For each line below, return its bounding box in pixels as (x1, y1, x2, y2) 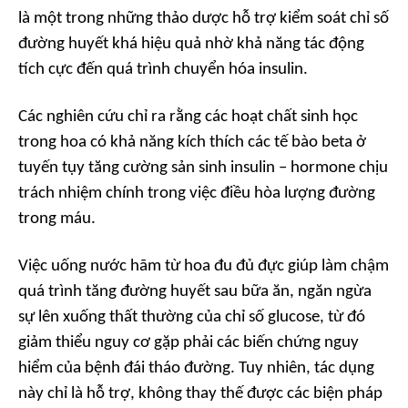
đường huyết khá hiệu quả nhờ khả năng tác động (18, 36, 364, 53)
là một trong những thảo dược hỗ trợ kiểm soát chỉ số (18, 10, 389, 27)
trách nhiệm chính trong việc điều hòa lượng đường (18, 185, 375, 202)
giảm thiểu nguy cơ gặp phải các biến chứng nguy (18, 334, 359, 352)
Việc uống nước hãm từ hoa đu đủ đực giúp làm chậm (18, 258, 389, 275)
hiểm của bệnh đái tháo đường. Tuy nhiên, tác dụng (18, 360, 374, 377)
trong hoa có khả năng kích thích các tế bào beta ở (18, 134, 366, 151)
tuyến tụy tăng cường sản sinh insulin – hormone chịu (18, 159, 388, 177)
